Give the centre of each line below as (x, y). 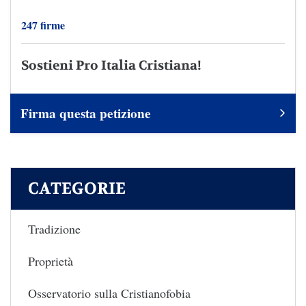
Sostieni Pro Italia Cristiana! (111, 66)
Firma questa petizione (86, 114)
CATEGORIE (77, 189)
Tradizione (54, 229)
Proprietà (51, 261)
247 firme (43, 25)
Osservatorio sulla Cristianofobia (109, 293)
